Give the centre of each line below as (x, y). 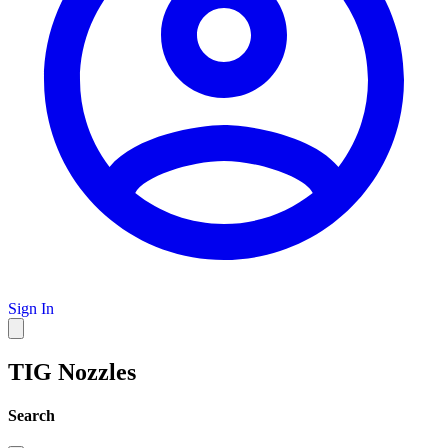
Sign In (31, 308)
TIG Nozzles (72, 371)
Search (31, 416)
